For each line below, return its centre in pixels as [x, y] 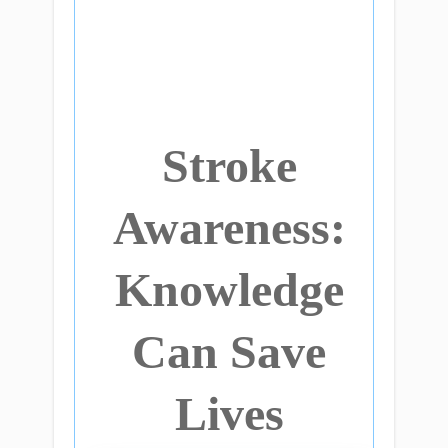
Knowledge [229, 289]
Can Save [229, 351]
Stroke [229, 165]
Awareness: [229, 227]
